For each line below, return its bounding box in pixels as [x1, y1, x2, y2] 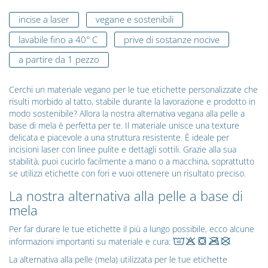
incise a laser [19, 13, 69, 26]
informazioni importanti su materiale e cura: [9, 236, 173, 248]
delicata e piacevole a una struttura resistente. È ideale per [9, 132, 229, 144]
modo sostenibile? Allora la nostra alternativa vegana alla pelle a [9, 108, 245, 120]
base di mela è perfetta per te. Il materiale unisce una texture [9, 120, 239, 132]
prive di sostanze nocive [123, 33, 220, 45]
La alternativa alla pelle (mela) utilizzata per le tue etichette [9, 254, 227, 266]
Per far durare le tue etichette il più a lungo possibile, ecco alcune [9, 223, 254, 235]
